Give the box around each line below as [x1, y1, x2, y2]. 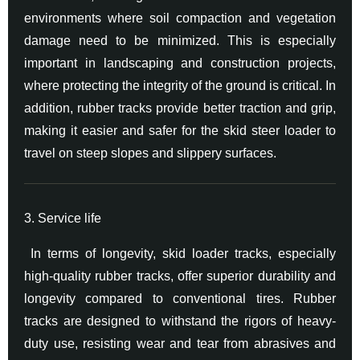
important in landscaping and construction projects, [24, 55, 336, 70]
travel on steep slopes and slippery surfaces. [24, 145, 276, 160]
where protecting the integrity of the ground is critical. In [24, 78, 336, 92]
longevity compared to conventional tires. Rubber [24, 291, 336, 305]
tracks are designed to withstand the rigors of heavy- [24, 313, 336, 328]
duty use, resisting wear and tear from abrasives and [24, 336, 336, 350]
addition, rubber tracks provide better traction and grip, [24, 100, 336, 115]
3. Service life [24, 211, 101, 225]
